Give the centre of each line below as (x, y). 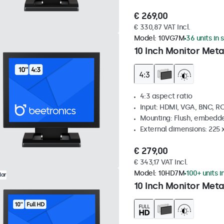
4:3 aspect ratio (166, 96)
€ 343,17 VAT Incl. (161, 162)
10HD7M (171, 173)
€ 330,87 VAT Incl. (162, 27)
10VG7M (171, 38)
